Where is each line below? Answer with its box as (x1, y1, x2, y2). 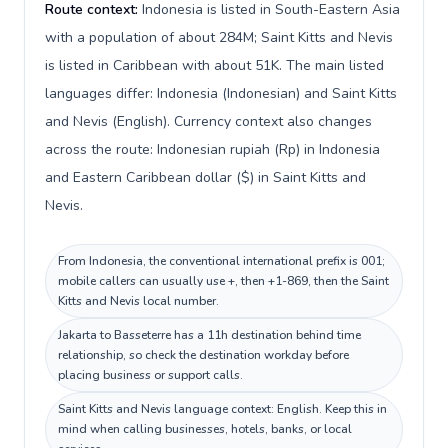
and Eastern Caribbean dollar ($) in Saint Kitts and (45, 168, 366, 187)
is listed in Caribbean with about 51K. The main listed (45, 56, 384, 75)
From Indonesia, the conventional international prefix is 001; (58, 253, 385, 269)
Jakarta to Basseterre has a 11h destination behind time (58, 327, 361, 343)
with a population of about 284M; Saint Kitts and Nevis (45, 28, 393, 47)
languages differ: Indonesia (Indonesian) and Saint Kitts (45, 84, 397, 103)
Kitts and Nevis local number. (58, 293, 219, 309)
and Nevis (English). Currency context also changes (45, 112, 372, 131)
